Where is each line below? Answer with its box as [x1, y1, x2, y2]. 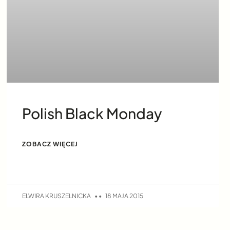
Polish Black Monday [22, 104, 162, 122]
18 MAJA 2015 [104, 192, 143, 200]
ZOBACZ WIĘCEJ [22, 140, 78, 148]
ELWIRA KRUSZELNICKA [22, 192, 92, 200]
